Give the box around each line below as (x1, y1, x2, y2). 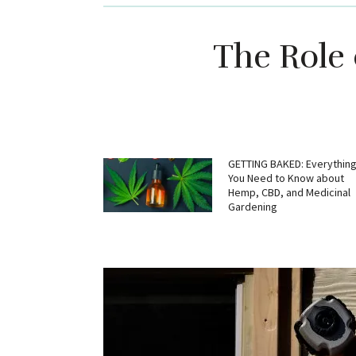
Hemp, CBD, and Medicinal (227, 185, 350, 200)
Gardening (227, 199, 277, 215)
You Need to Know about (227, 171, 344, 186)
